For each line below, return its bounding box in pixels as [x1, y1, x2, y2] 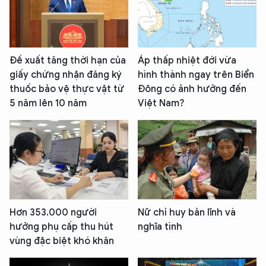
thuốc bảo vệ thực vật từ [9, 83, 124, 96]
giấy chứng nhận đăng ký [9, 69, 122, 81]
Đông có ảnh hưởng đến [138, 83, 246, 96]
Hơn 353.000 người [9, 206, 97, 218]
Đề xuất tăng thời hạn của [9, 55, 126, 67]
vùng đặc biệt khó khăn [9, 235, 114, 247]
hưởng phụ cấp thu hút [9, 220, 113, 233]
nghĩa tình [138, 220, 182, 233]
